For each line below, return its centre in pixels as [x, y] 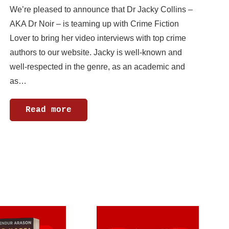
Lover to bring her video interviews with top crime [98, 38]
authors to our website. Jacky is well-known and [96, 52]
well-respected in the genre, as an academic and [97, 66]
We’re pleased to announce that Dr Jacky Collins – [101, 9]
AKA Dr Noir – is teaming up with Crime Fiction [94, 24]
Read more [49, 110]
